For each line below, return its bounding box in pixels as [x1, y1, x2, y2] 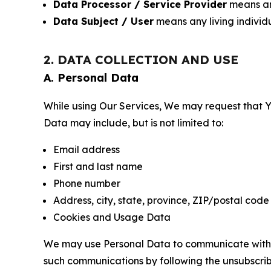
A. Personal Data [44, 70, 139, 85]
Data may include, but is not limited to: [44, 116, 223, 129]
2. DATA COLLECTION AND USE [44, 51, 238, 67]
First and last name [53, 160, 143, 172]
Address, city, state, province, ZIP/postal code [53, 194, 269, 206]
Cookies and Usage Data [53, 211, 171, 223]
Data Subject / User [53, 15, 154, 27]
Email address [53, 143, 120, 155]
